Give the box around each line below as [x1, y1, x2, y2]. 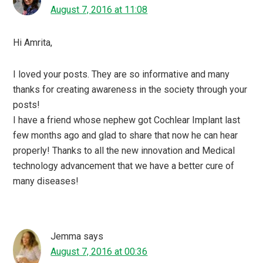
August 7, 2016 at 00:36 [50, 245, 148, 257]
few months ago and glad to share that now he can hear [13, 129, 238, 141]
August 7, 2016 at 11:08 [50, 4, 148, 15]
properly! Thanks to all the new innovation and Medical [13, 144, 235, 156]
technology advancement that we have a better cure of [13, 160, 235, 171]
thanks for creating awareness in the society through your [13, 83, 248, 95]
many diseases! [13, 175, 79, 187]
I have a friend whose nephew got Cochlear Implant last [13, 114, 241, 126]
